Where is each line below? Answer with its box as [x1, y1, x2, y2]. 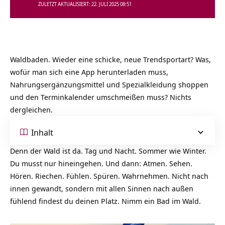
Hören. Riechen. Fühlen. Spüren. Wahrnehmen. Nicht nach [10, 171, 208, 181]
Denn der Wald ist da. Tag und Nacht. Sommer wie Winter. [10, 146, 206, 156]
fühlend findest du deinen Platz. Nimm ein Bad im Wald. [10, 196, 201, 206]
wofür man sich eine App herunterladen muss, [10, 67, 168, 77]
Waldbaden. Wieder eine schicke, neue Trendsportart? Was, [10, 54, 211, 64]
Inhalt [31, 126, 53, 138]
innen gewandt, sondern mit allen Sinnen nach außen [10, 183, 193, 193]
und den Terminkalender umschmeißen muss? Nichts [10, 92, 191, 102]
